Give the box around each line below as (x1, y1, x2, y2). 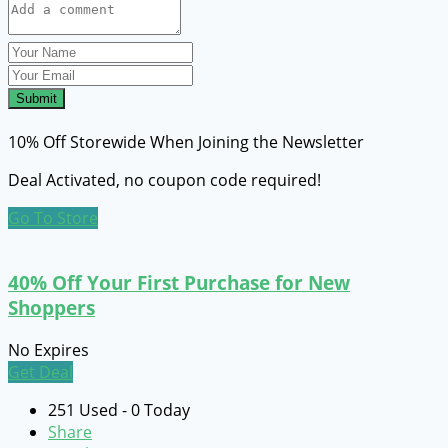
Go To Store (8, 207, 98, 230)
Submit (16, 91, 57, 107)
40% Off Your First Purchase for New (8, 269, 350, 295)
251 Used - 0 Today (48, 398, 190, 421)
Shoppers (8, 294, 95, 320)
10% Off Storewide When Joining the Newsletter (8, 131, 364, 154)
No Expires (8, 338, 89, 361)
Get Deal (8, 360, 73, 383)
